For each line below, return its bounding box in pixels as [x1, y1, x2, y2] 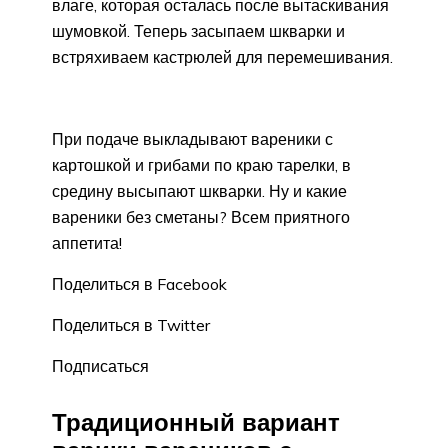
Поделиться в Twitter [52, 314, 210, 335]
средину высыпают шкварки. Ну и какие [52, 180, 347, 201]
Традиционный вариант [52, 406, 340, 437]
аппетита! [52, 232, 122, 253]
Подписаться [52, 355, 149, 376]
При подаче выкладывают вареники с [52, 128, 333, 149]
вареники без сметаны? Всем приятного [52, 206, 350, 227]
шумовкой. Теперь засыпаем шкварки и [52, 20, 345, 41]
